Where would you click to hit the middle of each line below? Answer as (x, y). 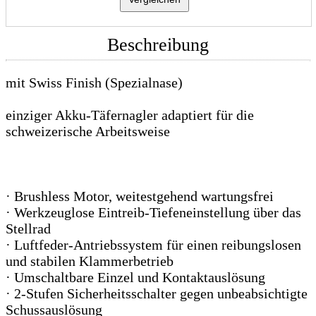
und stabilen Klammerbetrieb (90, 261)
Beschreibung (158, 44)
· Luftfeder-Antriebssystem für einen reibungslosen (153, 244)
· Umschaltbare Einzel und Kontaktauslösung (135, 277)
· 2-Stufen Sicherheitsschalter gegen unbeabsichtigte (157, 293)
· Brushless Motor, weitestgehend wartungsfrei (140, 196)
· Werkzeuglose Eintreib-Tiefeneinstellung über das (153, 212)
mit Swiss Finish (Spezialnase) (94, 82)
